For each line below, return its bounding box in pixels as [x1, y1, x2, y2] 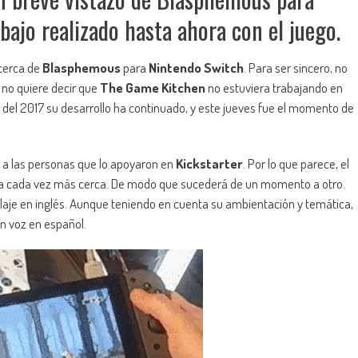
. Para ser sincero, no [244, 59, 348, 77]
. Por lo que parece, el [243, 155, 349, 173]
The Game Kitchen [100, 79, 205, 97]
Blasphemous [42, 59, 121, 77]
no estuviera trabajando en [205, 79, 343, 97]
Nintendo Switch [149, 59, 244, 77]
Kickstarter [176, 155, 243, 173]
